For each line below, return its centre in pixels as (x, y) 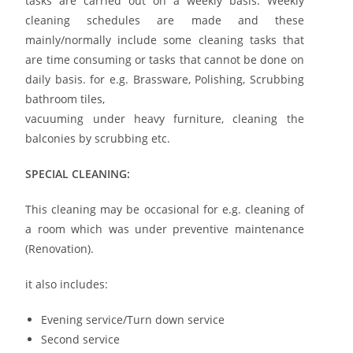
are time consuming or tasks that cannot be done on (165, 59)
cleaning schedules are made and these (165, 20)
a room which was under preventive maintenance (165, 229)
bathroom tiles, (67, 98)
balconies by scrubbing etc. (100, 138)
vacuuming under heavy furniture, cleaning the (165, 118)
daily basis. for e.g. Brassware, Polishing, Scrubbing (165, 79)
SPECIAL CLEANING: (78, 173)
